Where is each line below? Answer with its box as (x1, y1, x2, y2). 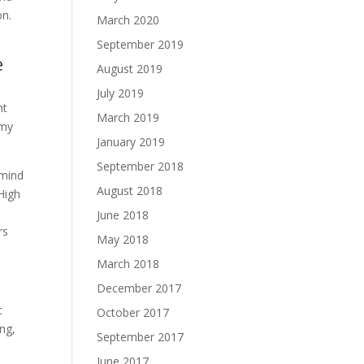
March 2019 (97, 110, 160, 125)
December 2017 (97, 280, 182, 296)
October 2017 (97, 305, 170, 320)
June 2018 (97, 207, 149, 223)
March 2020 (97, 12, 160, 28)
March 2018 (97, 256, 160, 271)
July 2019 (97, 85, 145, 101)
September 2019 (97, 37, 184, 52)
